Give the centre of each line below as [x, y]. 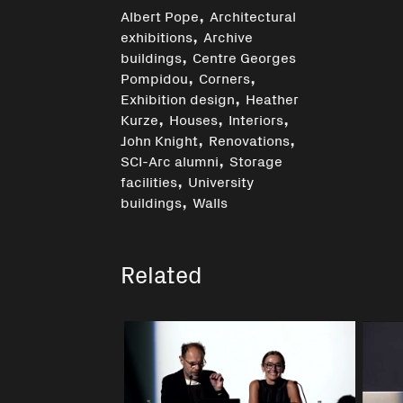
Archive [228, 36]
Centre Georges [245, 56]
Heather [273, 98]
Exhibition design [178, 98]
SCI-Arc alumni [170, 160]
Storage [256, 160]
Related [161, 273]
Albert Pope [160, 15]
